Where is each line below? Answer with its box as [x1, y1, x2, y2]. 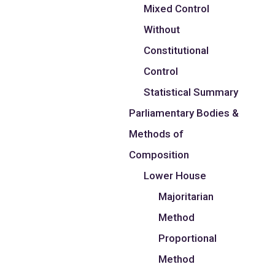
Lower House [144, 169, 207, 182]
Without [144, 23, 180, 36]
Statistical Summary [144, 86, 239, 99]
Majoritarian [158, 190, 214, 203]
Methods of [129, 128, 184, 141]
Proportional [158, 232, 217, 245]
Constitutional [144, 44, 209, 57]
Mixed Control [144, 2, 210, 15]
